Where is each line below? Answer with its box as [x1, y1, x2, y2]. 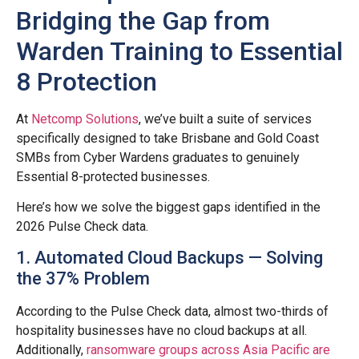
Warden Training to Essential [16, 35, 343, 67]
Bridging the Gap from [16, 5, 270, 36]
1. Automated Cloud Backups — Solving [16, 248, 323, 268]
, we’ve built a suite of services [139, 111, 312, 127]
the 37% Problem [16, 268, 150, 289]
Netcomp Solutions [31, 111, 139, 127]
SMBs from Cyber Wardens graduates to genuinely [16, 149, 300, 165]
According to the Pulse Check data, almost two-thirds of [16, 304, 329, 320]
